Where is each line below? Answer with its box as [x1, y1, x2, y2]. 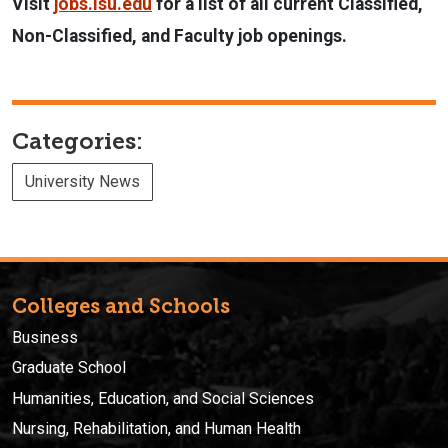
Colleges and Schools [12, 293, 230, 318]
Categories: [12, 127, 143, 155]
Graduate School [12, 358, 126, 378]
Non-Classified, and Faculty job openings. [12, 25, 347, 46]
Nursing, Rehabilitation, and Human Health [12, 418, 301, 438]
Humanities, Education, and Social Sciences [12, 388, 314, 408]
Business [12, 327, 78, 347]
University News [25, 171, 140, 191]
